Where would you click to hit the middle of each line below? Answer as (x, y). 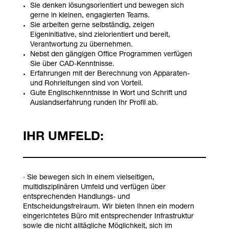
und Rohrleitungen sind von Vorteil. (86, 84)
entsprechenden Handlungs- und (76, 197)
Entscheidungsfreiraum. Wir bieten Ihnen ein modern (108, 207)
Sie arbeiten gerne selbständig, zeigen (92, 25)
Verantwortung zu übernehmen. (81, 45)
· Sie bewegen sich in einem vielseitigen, (88, 178)
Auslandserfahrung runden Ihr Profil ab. (94, 103)
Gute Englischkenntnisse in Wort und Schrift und (108, 93)
